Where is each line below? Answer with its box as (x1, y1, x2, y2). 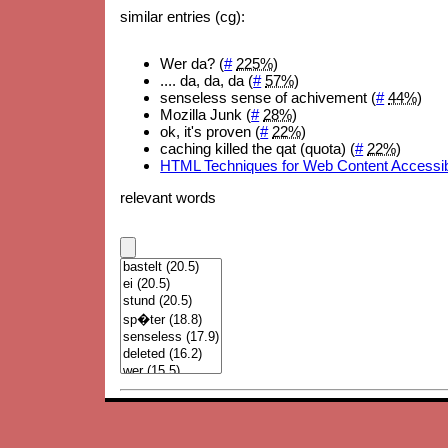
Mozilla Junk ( (160, 105, 252, 123)
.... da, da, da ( (160, 71, 254, 89)
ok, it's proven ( (160, 122, 261, 140)
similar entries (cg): (120, 7, 246, 25)
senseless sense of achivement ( (160, 88, 377, 106)
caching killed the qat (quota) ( (160, 139, 356, 157)
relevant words (120, 189, 217, 207)
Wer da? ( (160, 54, 225, 72)
